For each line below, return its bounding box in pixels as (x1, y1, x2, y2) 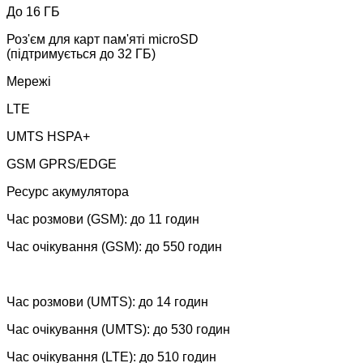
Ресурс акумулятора (6, 184, 129, 199)
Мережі (6, 74, 51, 88)
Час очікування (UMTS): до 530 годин (6, 322, 230, 336)
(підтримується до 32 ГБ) (6, 46, 156, 61)
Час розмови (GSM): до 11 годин (6, 211, 199, 226)
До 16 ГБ (6, 4, 60, 19)
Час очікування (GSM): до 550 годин (6, 239, 222, 254)
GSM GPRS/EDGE (6, 156, 117, 171)
